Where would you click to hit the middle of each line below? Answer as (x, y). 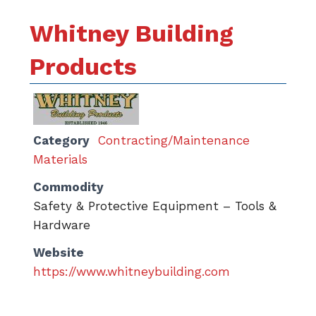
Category (61, 140)
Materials (60, 159)
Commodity (68, 187)
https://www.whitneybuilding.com (132, 272)
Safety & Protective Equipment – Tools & (155, 206)
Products (83, 66)
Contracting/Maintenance (174, 140)
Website (59, 253)
